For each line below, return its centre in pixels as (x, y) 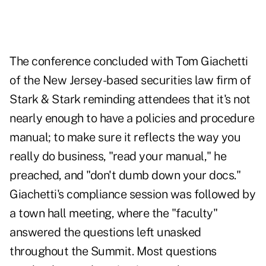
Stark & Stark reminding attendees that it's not (130, 99)
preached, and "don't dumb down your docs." (125, 175)
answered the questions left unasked (105, 232)
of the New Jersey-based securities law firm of (130, 80)
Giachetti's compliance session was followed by (132, 194)
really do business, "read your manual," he (118, 156)
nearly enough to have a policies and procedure (132, 118)
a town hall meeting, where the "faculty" (113, 213)
